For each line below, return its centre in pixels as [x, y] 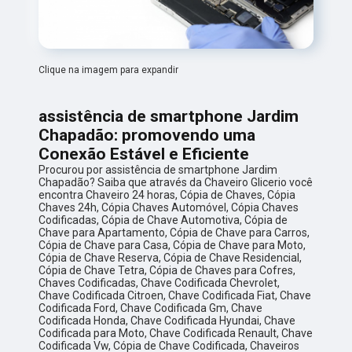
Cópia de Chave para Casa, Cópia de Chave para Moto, [172, 246]
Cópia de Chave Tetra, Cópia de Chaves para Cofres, [167, 271]
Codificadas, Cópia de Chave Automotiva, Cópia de [163, 220]
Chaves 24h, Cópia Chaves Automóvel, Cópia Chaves [169, 208]
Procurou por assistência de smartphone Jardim [158, 170]
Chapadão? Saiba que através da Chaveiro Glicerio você [176, 183]
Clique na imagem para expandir [109, 70]
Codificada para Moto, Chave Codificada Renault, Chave [176, 334]
